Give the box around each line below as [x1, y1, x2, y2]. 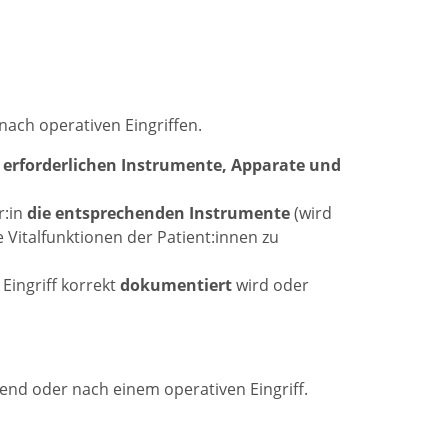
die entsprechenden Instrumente [26, 202, 290, 225]
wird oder [231, 274, 309, 297]
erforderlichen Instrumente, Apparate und [2, 154, 341, 177]
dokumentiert [119, 274, 232, 297]
